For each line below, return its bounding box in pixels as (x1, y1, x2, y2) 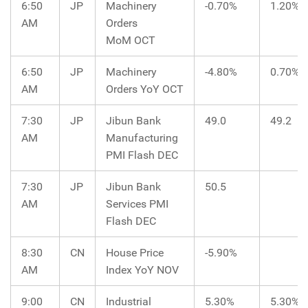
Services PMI (106, 197, 168, 210)
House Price (106, 245, 164, 259)
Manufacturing (106, 131, 178, 144)
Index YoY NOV (106, 263, 179, 276)
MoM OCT (106, 33, 155, 47)
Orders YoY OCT (106, 82, 184, 96)
